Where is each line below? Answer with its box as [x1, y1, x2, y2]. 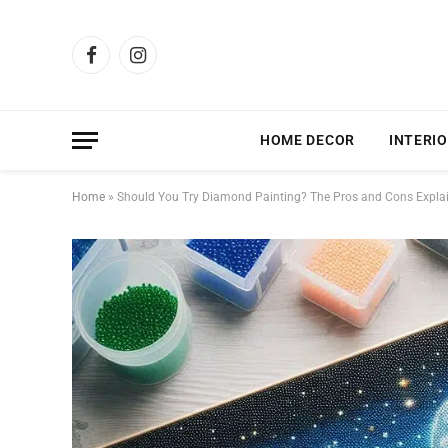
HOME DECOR [259, 132, 355, 148]
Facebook [89, 55, 151, 72]
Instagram [136, 55, 202, 72]
